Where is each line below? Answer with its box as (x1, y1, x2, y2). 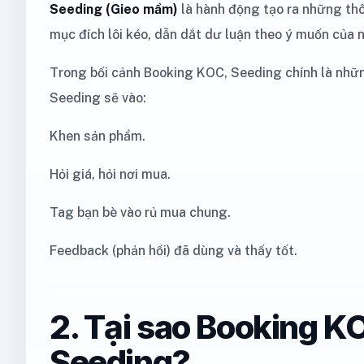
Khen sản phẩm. (50, 128, 145, 144)
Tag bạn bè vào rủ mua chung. (50, 205, 231, 220)
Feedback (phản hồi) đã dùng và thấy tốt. (50, 243, 297, 258)
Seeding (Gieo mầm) (50, 2, 178, 17)
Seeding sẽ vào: (50, 90, 146, 106)
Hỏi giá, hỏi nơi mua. (50, 167, 171, 182)
